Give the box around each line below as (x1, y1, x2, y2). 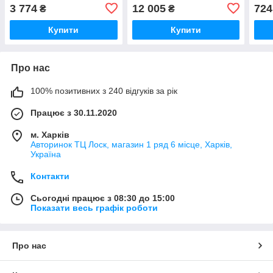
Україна (30, 149, 61, 159)
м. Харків (30, 129, 69, 140)
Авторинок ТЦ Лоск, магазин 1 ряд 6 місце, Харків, (30, 139, 232, 149)
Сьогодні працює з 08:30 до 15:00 (30, 193, 175, 203)
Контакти (30, 171, 69, 181)
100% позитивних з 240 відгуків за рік (30, 85, 177, 96)
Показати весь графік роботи (30, 202, 158, 213)
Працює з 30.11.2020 (30, 107, 117, 118)
